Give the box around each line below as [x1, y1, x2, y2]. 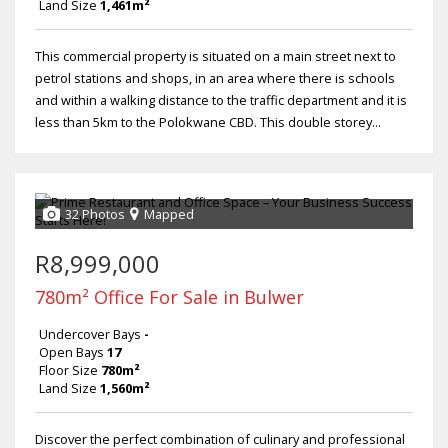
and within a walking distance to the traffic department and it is [35, 91, 407, 110]
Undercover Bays [39, 325, 141, 344]
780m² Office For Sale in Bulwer [35, 285, 304, 310]
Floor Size [39, 361, 98, 380]
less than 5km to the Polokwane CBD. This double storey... [35, 113, 381, 132]
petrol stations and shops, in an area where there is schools [35, 69, 395, 88]
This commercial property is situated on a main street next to [35, 47, 396, 66]
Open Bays [39, 343, 104, 362]
